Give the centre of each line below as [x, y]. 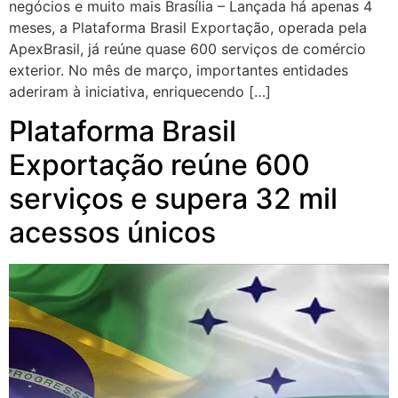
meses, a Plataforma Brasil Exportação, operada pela [188, 27]
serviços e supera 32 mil [173, 198]
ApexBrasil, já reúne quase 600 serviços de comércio [187, 48]
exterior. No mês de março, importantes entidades [179, 70]
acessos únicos [112, 232]
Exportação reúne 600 [159, 164]
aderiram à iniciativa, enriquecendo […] [140, 91]
